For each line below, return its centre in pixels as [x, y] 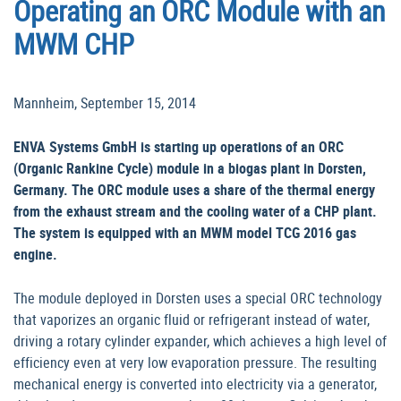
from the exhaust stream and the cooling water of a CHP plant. [195, 212]
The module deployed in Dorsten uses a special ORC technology [198, 299]
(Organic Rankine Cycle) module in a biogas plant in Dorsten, [190, 169]
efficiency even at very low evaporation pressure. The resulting [195, 363]
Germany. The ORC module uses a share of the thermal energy [194, 190]
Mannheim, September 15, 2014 [105, 103]
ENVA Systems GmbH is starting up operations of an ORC [179, 147]
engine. [35, 255]
